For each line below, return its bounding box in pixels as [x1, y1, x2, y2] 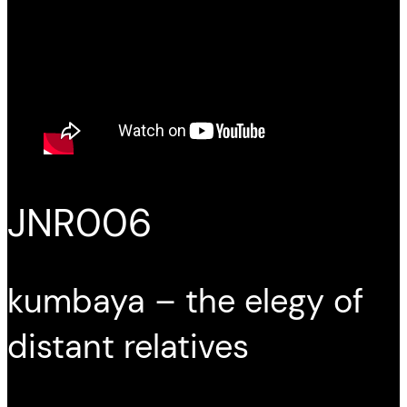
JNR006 [7, 198, 152, 249]
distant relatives [7, 325, 249, 369]
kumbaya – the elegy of [7, 280, 363, 323]
